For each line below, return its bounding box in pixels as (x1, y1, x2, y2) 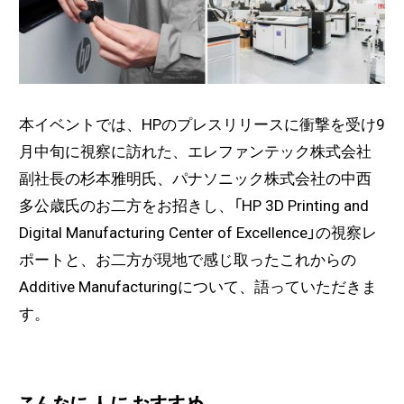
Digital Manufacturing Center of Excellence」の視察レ (18, 224, 377, 243)
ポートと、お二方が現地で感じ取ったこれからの (18, 251, 356, 270)
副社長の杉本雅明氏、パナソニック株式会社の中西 (18, 170, 372, 188)
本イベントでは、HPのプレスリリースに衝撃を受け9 (18, 115, 385, 134)
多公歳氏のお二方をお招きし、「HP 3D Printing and (18, 197, 369, 216)
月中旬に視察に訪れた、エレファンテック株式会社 (18, 142, 372, 161)
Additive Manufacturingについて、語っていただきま (18, 278, 377, 297)
